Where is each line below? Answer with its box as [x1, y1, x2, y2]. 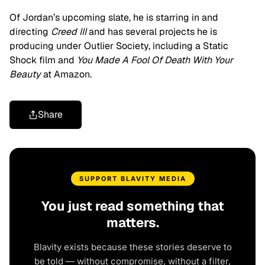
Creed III [51, 25, 89, 38]
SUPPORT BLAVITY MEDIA [79, 174, 186, 183]
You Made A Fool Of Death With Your [77, 54, 233, 67]
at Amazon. [41, 68, 92, 81]
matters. [106, 214, 159, 231]
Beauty [9, 68, 41, 81]
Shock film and [9, 54, 77, 67]
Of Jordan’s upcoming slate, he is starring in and [9, 11, 218, 24]
